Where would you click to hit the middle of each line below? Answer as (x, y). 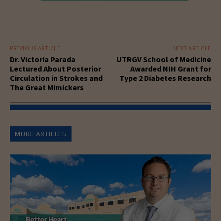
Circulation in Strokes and (56, 78)
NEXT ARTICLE (192, 48)
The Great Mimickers (47, 87)
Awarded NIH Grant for (170, 68)
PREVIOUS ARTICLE (35, 48)
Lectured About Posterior (55, 68)
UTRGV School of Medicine (164, 59)
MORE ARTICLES (41, 134)
